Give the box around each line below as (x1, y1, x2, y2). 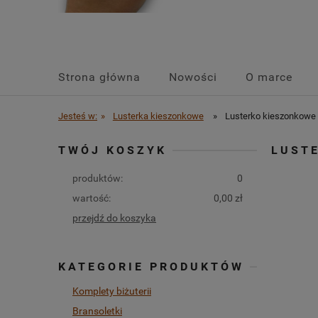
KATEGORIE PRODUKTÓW (58, 260, 244, 274)
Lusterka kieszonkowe (112, 111, 204, 122)
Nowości (169, 70, 217, 84)
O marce (246, 70, 292, 84)
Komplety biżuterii (72, 285, 151, 297)
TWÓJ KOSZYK (58, 143, 167, 158)
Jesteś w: (58, 111, 97, 122)
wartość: (72, 192, 111, 204)
